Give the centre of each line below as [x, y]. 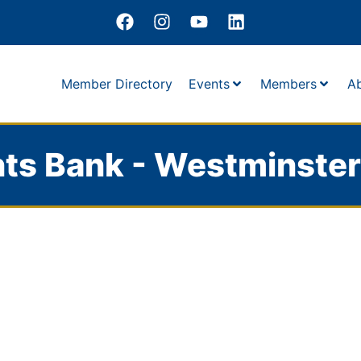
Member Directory [117, 83]
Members [288, 83]
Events [209, 83]
